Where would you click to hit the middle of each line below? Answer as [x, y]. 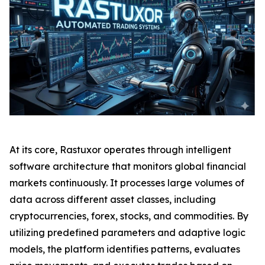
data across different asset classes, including [113, 200]
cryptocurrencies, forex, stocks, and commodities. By [129, 216]
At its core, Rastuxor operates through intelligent [120, 150]
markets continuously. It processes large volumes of [127, 183]
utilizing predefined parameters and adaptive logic [127, 233]
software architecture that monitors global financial [128, 167]
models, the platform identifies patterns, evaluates [125, 249]
